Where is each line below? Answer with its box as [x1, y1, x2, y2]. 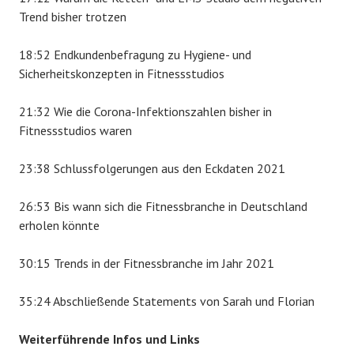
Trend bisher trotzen [19, 9, 126, 24]
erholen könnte [19, 217, 100, 233]
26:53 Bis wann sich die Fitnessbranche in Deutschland [19, 198, 307, 214]
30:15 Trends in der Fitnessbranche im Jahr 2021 [19, 255, 274, 271]
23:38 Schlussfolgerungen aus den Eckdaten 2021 [19, 160, 285, 176]
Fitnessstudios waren [19, 122, 132, 138]
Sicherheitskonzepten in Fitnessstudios [19, 66, 224, 81]
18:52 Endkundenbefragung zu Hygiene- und [19, 47, 251, 62]
